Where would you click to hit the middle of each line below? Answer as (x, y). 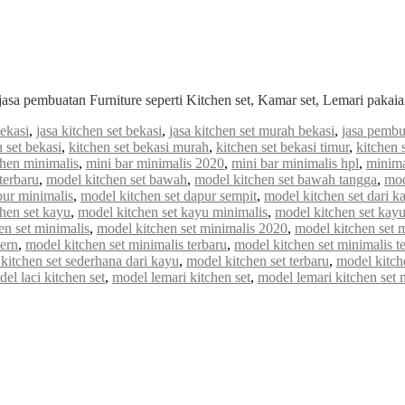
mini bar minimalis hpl (295, 164)
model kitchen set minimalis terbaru (126, 245)
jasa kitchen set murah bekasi (252, 131)
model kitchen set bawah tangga (286, 180)
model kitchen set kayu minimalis (173, 212)
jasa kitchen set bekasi (99, 131)
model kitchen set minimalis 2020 (192, 229)
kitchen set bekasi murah (139, 147)
